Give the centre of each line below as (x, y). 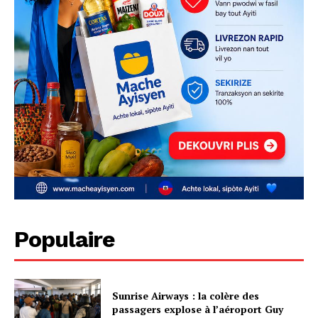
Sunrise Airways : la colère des (186, 295)
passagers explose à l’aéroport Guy (198, 309)
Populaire (65, 239)
